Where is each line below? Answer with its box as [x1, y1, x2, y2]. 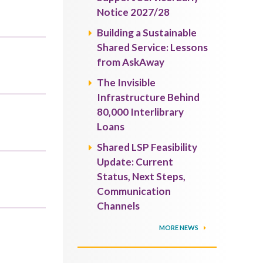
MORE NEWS [159, 224, 200, 231]
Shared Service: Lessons [97, 41, 208, 53]
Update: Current [97, 156, 174, 168]
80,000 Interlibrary [97, 106, 184, 118]
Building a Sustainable [97, 26, 197, 39]
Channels [97, 200, 140, 212]
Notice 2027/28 [97, 6, 170, 18]
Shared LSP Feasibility [97, 141, 198, 153]
